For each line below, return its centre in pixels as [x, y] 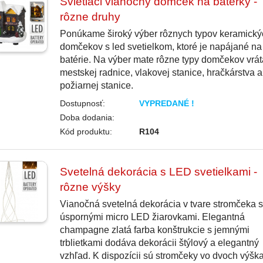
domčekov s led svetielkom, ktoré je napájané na [161, 47]
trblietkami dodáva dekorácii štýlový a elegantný [159, 243]
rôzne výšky [90, 187]
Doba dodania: [87, 118]
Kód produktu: [86, 132]
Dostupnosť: [82, 104]
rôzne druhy [90, 17]
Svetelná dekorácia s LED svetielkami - [158, 172]
